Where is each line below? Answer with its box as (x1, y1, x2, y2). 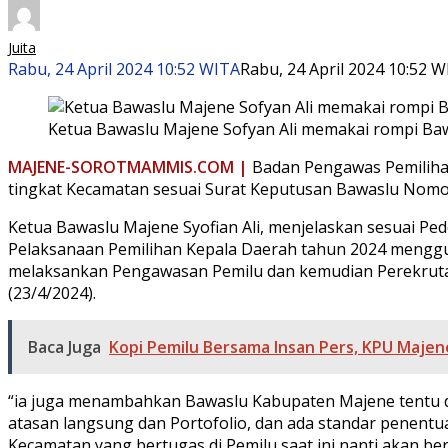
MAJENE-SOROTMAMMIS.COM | (8, 155, 252, 178)
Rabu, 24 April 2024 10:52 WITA (8, 57, 240, 80)
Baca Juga (28, 335, 101, 358)
